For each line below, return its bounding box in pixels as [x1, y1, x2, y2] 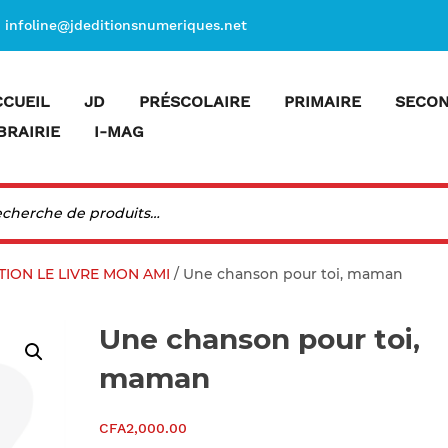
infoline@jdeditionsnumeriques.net [5, 17, 247, 33]
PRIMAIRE [284, 92, 361, 111]
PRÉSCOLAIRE [139, 92, 250, 111]
